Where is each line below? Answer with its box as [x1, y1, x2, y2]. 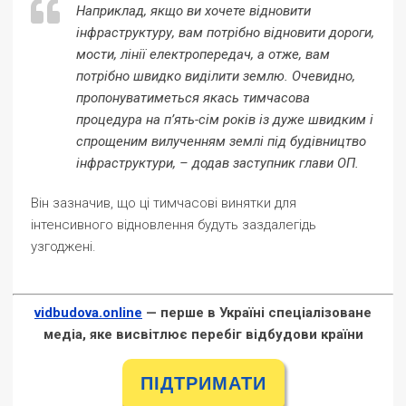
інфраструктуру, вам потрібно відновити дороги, [76, 24, 374, 41]
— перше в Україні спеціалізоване [142, 304, 372, 321]
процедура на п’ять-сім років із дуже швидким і [76, 111, 373, 128]
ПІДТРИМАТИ [140, 373, 266, 393]
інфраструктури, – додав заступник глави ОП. [76, 155, 359, 171]
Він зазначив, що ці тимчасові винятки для [31, 195, 296, 211]
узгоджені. [31, 238, 96, 255]
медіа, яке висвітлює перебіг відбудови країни [43, 326, 363, 343]
